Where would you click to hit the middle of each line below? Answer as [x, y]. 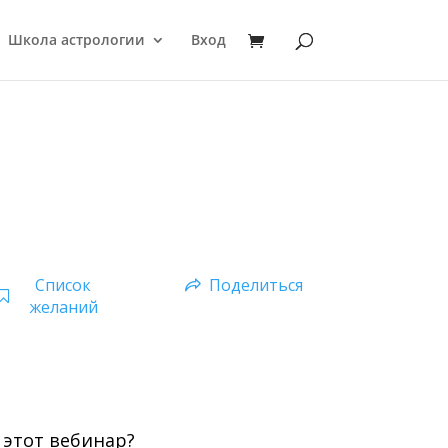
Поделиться [255, 285]
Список [63, 285]
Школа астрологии [76, 39]
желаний [63, 307]
